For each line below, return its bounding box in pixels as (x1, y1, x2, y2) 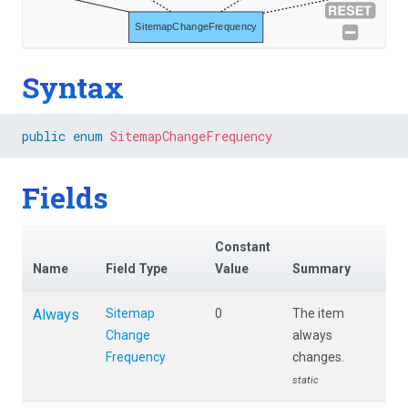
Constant (215, 239, 270, 254)
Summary (292, 260, 351, 276)
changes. (292, 349, 344, 364)
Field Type (106, 260, 168, 276)
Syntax (22, 67, 124, 107)
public (22, 127, 66, 146)
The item (292, 305, 344, 321)
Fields (22, 178, 108, 218)
